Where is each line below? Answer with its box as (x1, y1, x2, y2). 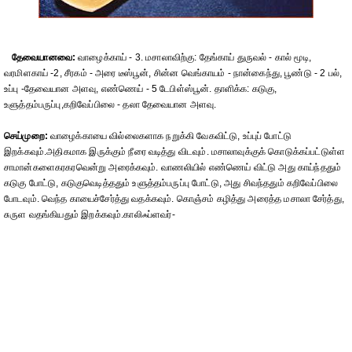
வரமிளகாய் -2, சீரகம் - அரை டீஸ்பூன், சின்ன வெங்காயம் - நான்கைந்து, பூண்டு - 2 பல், (4, 68, 343, 79)
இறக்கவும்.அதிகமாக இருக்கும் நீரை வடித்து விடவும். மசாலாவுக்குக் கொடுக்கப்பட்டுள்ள (4, 146, 346, 157)
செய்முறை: (4, 130, 48, 141)
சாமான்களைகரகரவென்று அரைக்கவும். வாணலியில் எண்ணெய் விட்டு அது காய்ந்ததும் (4, 162, 342, 173)
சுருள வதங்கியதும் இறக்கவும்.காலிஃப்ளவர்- (4, 209, 175, 220)
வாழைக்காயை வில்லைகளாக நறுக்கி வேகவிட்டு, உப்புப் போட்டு (47, 130, 292, 141)
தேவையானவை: (12, 52, 76, 63)
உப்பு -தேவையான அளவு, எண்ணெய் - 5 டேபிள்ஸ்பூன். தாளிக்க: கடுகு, (4, 83, 277, 94)
